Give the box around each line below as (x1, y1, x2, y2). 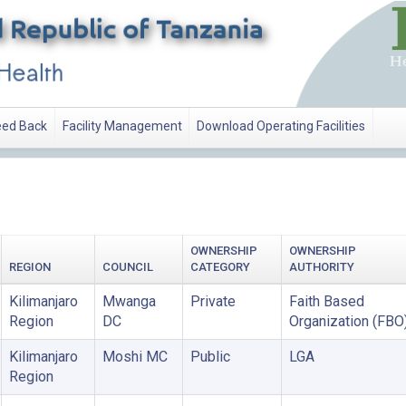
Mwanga (101, 292, 156, 310)
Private (189, 292, 236, 310)
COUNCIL (101, 259, 153, 274)
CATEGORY (189, 259, 250, 274)
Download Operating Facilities (197, 119, 366, 134)
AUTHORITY (288, 259, 354, 274)
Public (189, 347, 230, 365)
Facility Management (62, 119, 182, 134)
